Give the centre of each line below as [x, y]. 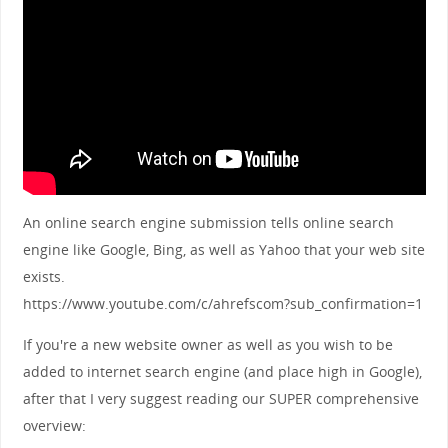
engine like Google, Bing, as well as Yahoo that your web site [223, 249]
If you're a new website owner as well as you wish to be [207, 345]
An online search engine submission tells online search [208, 222]
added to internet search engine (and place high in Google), [222, 372]
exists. [43, 276]
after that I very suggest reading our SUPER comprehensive [220, 399]
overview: [54, 426]
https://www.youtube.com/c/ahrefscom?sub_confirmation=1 [222, 303]
